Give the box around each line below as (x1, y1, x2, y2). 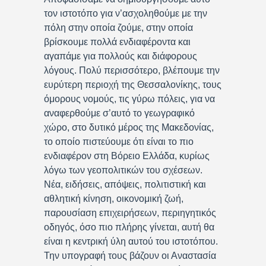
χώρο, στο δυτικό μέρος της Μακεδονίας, (44, 122, 214, 132)
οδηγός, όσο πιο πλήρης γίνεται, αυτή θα (44, 221, 214, 232)
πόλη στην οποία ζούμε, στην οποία (44, 22, 193, 33)
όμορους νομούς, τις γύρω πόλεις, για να (44, 93, 215, 104)
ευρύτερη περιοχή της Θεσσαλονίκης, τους (44, 79, 221, 90)
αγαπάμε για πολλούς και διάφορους (44, 50, 197, 61)
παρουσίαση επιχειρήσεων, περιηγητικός (44, 207, 216, 218)
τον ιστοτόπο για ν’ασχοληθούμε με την (44, 8, 207, 18)
